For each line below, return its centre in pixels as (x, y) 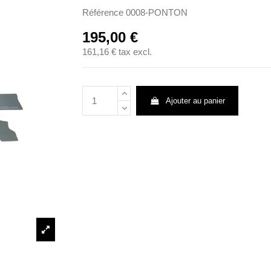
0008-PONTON (156, 12)
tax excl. (135, 52)
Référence (103, 12)
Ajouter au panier (195, 101)
